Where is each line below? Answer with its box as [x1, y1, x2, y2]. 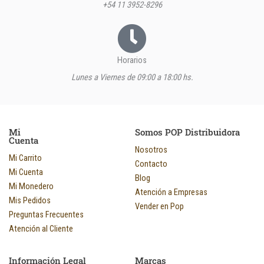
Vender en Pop [135, 201, 184, 212]
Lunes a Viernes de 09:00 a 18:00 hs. [71, 72, 193, 83]
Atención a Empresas [135, 187, 207, 198]
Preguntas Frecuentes [9, 209, 84, 220]
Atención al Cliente [9, 223, 73, 235]
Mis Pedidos [9, 195, 51, 206]
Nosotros [135, 144, 167, 156]
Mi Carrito [9, 153, 42, 164]
